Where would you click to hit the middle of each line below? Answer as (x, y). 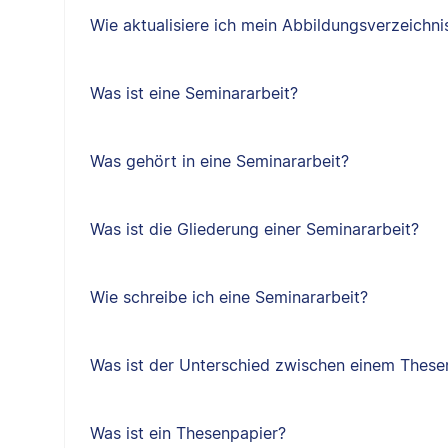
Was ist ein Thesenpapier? (187, 433)
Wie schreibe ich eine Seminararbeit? (228, 297)
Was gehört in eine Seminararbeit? (219, 161)
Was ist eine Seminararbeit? (193, 93)
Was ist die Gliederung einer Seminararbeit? (254, 229)
